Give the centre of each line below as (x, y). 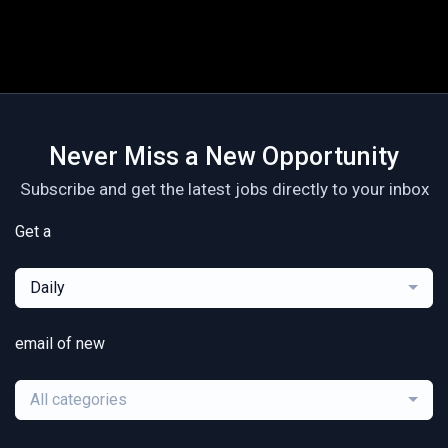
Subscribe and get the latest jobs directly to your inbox (224, 188)
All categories (78, 399)
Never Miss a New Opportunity (224, 156)
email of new (60, 343)
